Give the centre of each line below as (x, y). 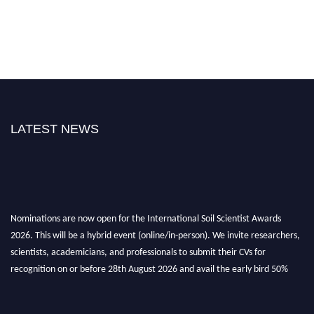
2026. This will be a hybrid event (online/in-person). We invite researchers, (155, 230)
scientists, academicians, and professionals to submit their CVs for (138, 247)
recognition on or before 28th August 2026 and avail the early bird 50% (149, 264)
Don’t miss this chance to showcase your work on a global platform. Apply (154, 297)
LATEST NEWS (55, 129)
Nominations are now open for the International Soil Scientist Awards (146, 213)
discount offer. (39, 280)
